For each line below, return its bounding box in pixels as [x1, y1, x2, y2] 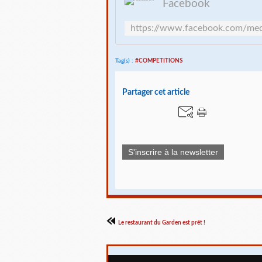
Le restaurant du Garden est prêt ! [118, 220, 205, 226]
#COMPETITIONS [135, 58, 182, 64]
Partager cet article [122, 87, 189, 96]
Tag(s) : [115, 58, 135, 64]
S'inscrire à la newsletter [128, 147, 218, 157]
